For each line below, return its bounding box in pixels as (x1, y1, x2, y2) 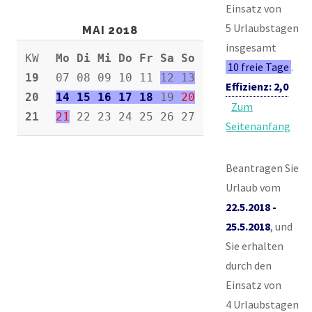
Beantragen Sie (226, 160, 299, 175)
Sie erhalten (226, 238, 283, 253)
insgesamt (226, 40, 276, 54)
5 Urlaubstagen (226, 20, 299, 35)
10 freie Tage (228, 59, 290, 74)
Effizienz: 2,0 (226, 79, 288, 93)
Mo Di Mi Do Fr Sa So (56, 51, 195, 65)
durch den (226, 258, 272, 272)
